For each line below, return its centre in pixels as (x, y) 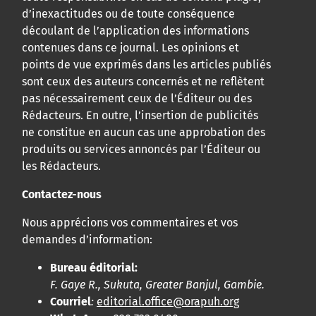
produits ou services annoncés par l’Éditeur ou (141, 150)
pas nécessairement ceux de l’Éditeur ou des (137, 99)
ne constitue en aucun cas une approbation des (144, 133)
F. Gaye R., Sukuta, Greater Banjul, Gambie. (157, 285)
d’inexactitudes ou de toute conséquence (128, 14)
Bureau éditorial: (94, 268)
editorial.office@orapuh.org (168, 302)
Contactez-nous (62, 195)
